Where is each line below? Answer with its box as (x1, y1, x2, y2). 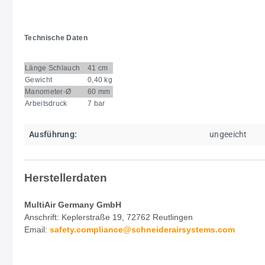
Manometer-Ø (25, 87, 77, 96)
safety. (50, 224, 76, 234)
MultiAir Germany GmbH (24, 199, 121, 209)
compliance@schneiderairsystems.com (76, 224, 235, 234)
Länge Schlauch (25, 63, 80, 72)
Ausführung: (29, 129, 77, 139)
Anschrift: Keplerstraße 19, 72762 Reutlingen (24, 212, 193, 222)
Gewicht (25, 75, 53, 84)
